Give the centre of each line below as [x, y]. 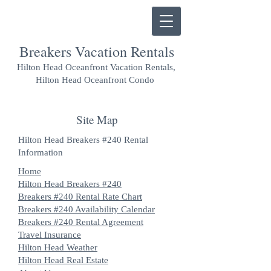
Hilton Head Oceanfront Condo [96, 80]
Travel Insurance [50, 235]
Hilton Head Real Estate [63, 260]
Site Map [97, 119]
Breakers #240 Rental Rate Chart [80, 197]
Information [41, 152]
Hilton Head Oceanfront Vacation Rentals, [96, 67]
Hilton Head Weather [58, 247]
